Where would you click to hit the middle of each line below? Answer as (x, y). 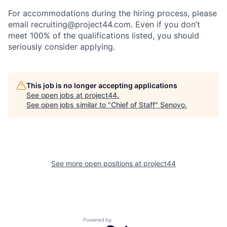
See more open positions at (97, 163)
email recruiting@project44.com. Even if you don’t (104, 24)
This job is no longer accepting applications (102, 85)
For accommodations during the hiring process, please (112, 13)
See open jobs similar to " (69, 104)
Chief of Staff (133, 104)
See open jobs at (55, 95)
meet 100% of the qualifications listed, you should (104, 35)
